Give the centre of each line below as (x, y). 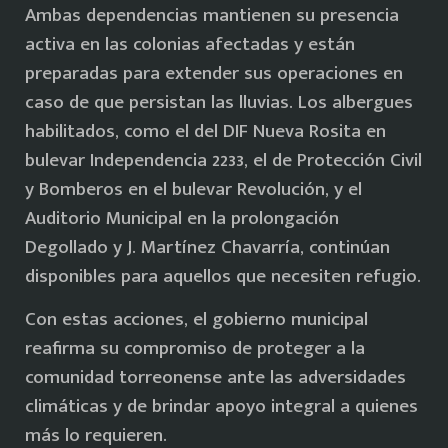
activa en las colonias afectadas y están (190, 44)
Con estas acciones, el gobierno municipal (196, 320)
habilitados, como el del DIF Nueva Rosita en (205, 131)
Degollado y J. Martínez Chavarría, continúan (207, 247)
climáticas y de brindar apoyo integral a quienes (221, 407)
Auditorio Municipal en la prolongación (182, 218)
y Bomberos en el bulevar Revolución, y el (193, 189)
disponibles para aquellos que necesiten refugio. (223, 276)
